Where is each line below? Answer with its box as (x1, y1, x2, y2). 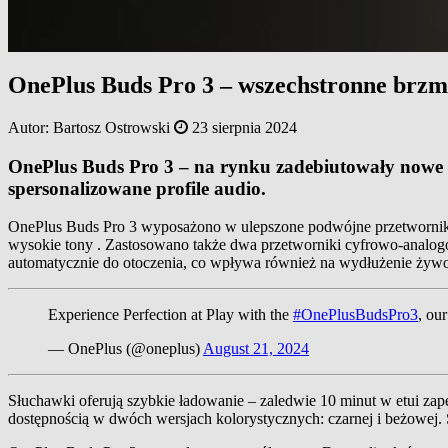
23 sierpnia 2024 (192, 119, 297, 137)
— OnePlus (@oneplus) (48, 340, 203, 358)
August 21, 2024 (203, 340, 309, 358)
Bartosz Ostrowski (53, 119, 170, 137)
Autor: (8, 119, 53, 137)
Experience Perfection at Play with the (48, 306, 293, 324)
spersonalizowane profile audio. (8, 177, 266, 199)
